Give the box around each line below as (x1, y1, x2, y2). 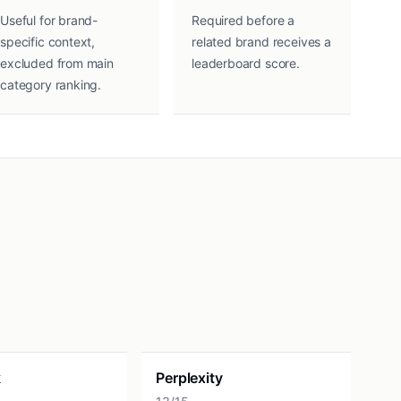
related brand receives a (192, 34, 331, 49)
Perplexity (156, 369, 223, 387)
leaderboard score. (192, 55, 300, 71)
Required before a (192, 13, 295, 28)
